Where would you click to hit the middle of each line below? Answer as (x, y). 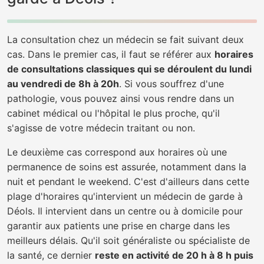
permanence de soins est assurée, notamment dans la (127, 167)
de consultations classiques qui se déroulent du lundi (129, 69)
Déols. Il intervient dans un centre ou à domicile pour (125, 211)
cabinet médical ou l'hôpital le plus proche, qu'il (113, 113)
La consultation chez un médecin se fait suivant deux (126, 39)
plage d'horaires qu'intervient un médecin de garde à (125, 196)
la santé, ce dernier (51, 255)
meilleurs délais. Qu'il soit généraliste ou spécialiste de (128, 240)
